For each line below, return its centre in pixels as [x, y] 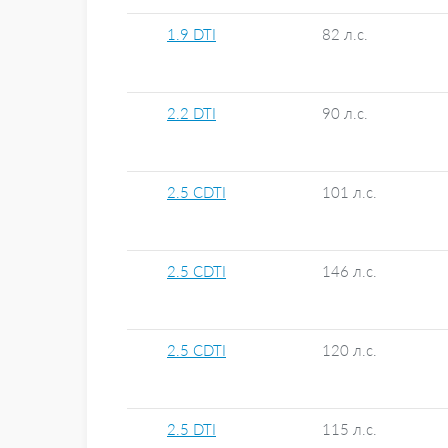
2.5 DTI [191, 429]
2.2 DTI [191, 113]
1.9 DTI [191, 34]
